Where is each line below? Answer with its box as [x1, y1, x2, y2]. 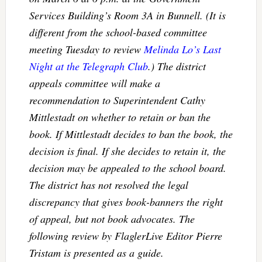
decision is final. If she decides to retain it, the [29, 143, 226, 158]
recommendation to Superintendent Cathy [29, 92, 205, 107]
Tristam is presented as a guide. [29, 245, 164, 260]
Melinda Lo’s [143, 42, 203, 56]
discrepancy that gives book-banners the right [29, 194, 223, 209]
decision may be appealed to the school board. [29, 160, 226, 175]
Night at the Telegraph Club [29, 58, 148, 73]
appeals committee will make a [29, 75, 160, 90]
